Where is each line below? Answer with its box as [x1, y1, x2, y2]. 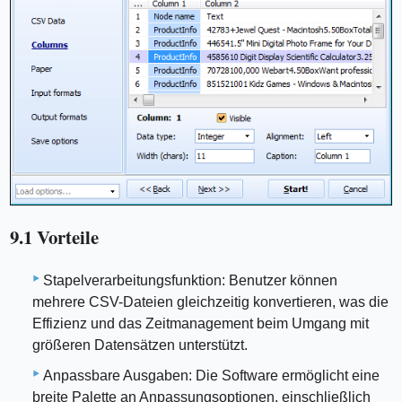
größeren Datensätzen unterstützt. [32, 336, 248, 353]
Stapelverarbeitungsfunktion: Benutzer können [43, 272, 337, 288]
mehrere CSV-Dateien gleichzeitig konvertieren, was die [32, 293, 389, 310]
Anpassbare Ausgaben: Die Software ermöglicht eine [43, 367, 380, 383]
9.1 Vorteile [10, 223, 100, 251]
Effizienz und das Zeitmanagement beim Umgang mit [32, 315, 369, 331]
